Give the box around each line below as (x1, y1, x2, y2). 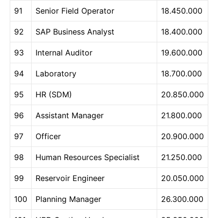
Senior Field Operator (36, 6, 114, 16)
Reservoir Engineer (36, 173, 105, 183)
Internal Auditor (36, 48, 92, 58)
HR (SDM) (36, 90, 72, 100)
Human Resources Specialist (36, 152, 140, 163)
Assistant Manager (36, 110, 104, 121)
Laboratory (36, 69, 76, 79)
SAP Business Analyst (36, 27, 114, 37)
